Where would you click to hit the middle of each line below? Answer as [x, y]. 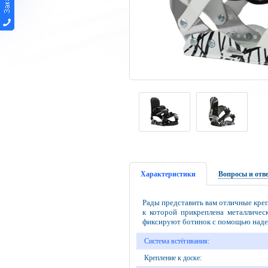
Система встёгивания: [176, 241]
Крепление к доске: [173, 258]
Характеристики [168, 174]
